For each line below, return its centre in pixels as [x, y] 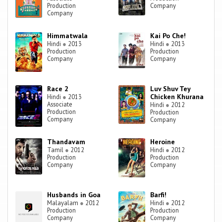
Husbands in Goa [74, 195]
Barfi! [159, 195]
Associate [60, 104]
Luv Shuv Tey [170, 89]
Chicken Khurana [177, 97]
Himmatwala [68, 36]
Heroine [163, 142]
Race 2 [58, 89]
